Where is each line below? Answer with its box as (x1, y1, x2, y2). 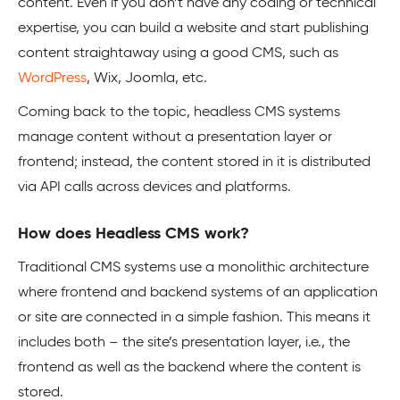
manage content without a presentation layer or (18, 130, 332, 145)
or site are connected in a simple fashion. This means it (18, 311, 371, 325)
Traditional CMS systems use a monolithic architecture (18, 261, 369, 275)
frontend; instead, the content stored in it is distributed (18, 155, 371, 170)
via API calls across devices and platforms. (18, 180, 295, 195)
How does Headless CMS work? (18, 226, 249, 242)
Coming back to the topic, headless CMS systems (18, 105, 340, 120)
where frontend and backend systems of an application (18, 286, 378, 300)
